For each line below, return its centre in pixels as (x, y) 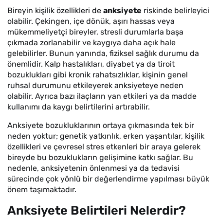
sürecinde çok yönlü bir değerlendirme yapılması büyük (108, 179)
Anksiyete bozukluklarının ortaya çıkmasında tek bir (101, 125)
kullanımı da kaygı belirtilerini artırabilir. (79, 107)
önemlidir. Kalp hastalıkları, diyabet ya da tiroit (91, 64)
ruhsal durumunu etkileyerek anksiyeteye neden (95, 85)
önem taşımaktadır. (42, 190)
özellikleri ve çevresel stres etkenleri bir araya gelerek (104, 147)
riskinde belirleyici (175, 10)
